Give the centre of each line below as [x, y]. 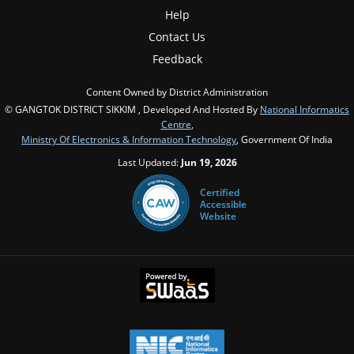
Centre [176, 124]
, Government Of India [284, 139]
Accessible [223, 204]
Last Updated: [149, 162]
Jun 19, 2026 [209, 162]
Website [218, 216]
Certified [220, 192]
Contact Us [177, 37]
